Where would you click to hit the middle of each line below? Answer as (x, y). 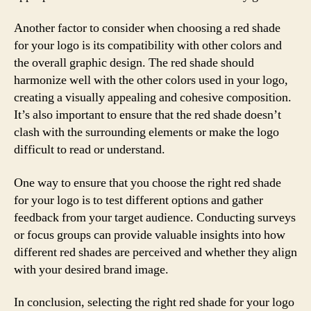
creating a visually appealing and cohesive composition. (153, 98)
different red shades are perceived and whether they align (155, 252)
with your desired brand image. (91, 269)
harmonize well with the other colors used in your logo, (151, 80)
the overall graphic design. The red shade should (134, 63)
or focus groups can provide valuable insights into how (150, 235)
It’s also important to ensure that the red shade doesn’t (148, 115)
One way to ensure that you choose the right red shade (148, 183)
